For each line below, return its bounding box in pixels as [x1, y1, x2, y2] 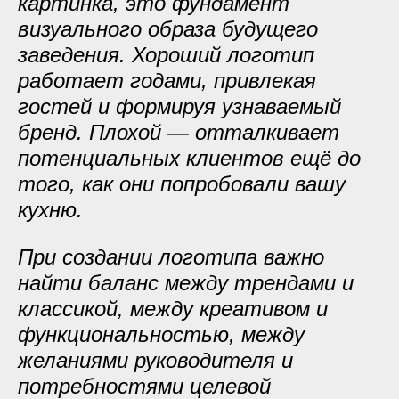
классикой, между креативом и [18, 296, 328, 321]
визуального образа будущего [18, 16, 318, 41]
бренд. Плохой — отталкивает [18, 119, 339, 144]
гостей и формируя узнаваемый [18, 94, 341, 118]
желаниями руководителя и [18, 347, 293, 372]
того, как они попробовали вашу [18, 171, 346, 196]
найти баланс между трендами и [18, 270, 354, 295]
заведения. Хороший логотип [18, 42, 314, 67]
